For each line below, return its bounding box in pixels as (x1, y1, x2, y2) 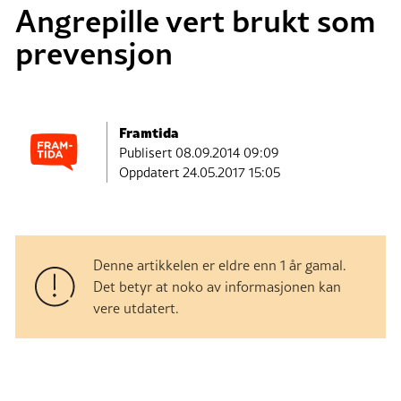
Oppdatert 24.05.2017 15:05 (119, 162, 280, 182)
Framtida (119, 121, 179, 141)
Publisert (119, 142, 175, 162)
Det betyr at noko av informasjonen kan (93, 277, 341, 297)
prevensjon (15, 30, 173, 75)
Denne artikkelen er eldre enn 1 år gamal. (93, 255, 346, 276)
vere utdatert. (93, 298, 179, 319)
